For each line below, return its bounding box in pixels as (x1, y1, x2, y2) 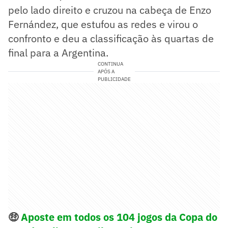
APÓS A (97, 68, 115, 75)
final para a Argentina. (8, 45, 108, 60)
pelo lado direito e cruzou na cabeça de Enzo (8, 3, 211, 17)
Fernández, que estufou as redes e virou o (8, 17, 198, 31)
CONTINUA (97, 60, 123, 67)
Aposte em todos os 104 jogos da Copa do (18, 210, 217, 224)
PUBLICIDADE (97, 75, 131, 82)
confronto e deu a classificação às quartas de (8, 31, 214, 45)
